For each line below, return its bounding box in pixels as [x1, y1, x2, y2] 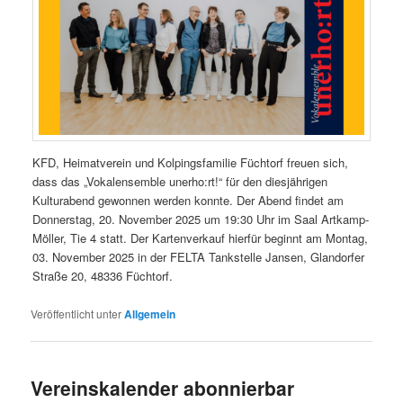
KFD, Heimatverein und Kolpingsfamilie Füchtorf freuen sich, [32, 153, 349, 171]
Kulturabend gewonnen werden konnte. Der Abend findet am [32, 191, 345, 209]
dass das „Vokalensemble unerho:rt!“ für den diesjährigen [32, 172, 328, 190]
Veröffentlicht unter [31, 305, 122, 321]
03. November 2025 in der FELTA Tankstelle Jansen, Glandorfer [32, 247, 365, 265]
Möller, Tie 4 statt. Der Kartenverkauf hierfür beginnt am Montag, [32, 228, 369, 246]
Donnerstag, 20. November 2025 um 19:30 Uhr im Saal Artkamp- [32, 210, 370, 228]
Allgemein [124, 305, 176, 322]
